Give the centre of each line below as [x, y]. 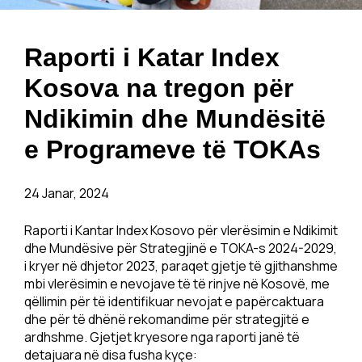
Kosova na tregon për [159, 88]
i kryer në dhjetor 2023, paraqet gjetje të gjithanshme [181, 266]
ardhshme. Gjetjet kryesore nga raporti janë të [162, 337]
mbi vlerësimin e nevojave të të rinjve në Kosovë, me [177, 284]
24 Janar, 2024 [67, 193]
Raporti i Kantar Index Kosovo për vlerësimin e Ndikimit [181, 230]
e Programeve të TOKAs [173, 149]
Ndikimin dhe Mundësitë [175, 119]
